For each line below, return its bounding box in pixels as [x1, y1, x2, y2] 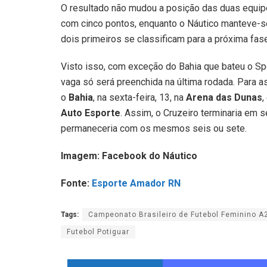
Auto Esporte [61, 107, 120, 119]
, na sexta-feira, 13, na [93, 92, 186, 104]
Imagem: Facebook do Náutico [61, 150, 197, 162]
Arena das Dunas [186, 92, 262, 104]
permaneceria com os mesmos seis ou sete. [61, 123, 247, 135]
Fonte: [61, 178, 92, 190]
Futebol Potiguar [67, 228, 129, 237]
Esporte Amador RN [92, 178, 181, 190]
